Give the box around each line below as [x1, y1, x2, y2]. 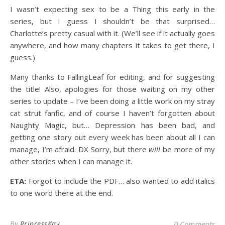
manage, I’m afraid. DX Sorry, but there [10, 144, 149, 154]
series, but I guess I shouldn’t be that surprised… [10, 16, 215, 26]
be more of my [160, 144, 215, 154]
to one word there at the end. [10, 188, 113, 198]
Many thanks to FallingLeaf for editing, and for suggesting [10, 72, 215, 82]
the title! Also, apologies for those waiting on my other [10, 84, 215, 94]
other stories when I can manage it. [10, 156, 132, 166]
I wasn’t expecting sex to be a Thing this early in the [10, 4, 215, 14]
